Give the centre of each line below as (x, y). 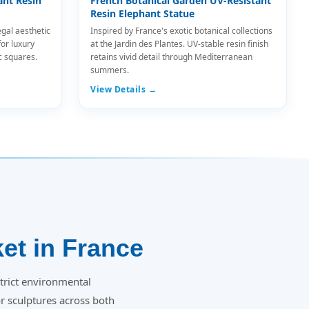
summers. (110, 70)
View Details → (123, 89)
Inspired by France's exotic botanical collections (181, 31)
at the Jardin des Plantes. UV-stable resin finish (179, 44)
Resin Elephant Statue (142, 13)
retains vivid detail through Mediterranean (171, 57)
